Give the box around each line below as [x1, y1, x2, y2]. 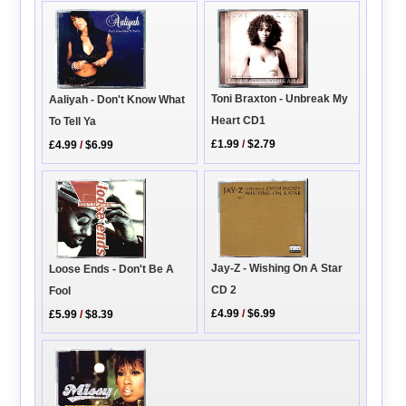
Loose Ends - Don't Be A [49, 263, 175, 276]
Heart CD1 [211, 114, 266, 128]
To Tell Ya [49, 115, 97, 129]
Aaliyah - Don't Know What [49, 93, 186, 107]
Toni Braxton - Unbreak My [211, 92, 349, 106]
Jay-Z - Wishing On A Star [211, 262, 343, 275]
